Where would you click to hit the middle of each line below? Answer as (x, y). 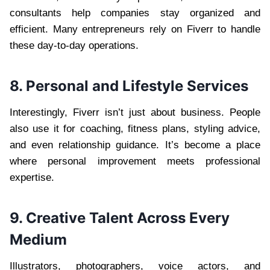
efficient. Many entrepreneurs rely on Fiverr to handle (135, 30)
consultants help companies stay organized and (135, 13)
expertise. (32, 178)
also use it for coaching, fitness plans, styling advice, (135, 129)
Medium (38, 240)
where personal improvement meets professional (135, 162)
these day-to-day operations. (74, 46)
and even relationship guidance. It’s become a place (135, 145)
